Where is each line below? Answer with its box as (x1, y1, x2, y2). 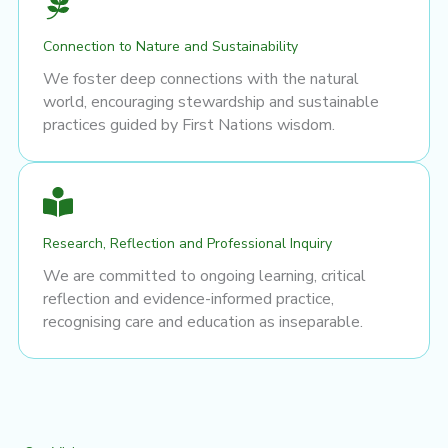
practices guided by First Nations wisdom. (43, 113, 335, 136)
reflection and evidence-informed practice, (43, 287, 334, 310)
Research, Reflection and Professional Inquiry (43, 233, 332, 253)
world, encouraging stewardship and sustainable (43, 90, 379, 113)
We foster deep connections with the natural (43, 67, 359, 90)
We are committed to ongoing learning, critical (43, 264, 366, 287)
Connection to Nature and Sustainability (43, 36, 298, 56)
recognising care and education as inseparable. (43, 310, 363, 333)
